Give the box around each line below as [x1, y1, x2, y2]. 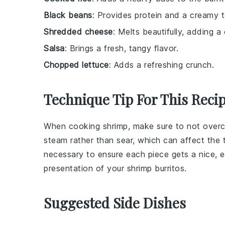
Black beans [44, 10, 92, 21]
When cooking [44, 121, 103, 132]
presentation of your [44, 163, 127, 174]
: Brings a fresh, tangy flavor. [64, 43, 178, 54]
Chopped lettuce [44, 60, 109, 70]
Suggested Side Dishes [44, 193, 186, 212]
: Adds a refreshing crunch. [108, 60, 214, 70]
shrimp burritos [127, 163, 184, 174]
